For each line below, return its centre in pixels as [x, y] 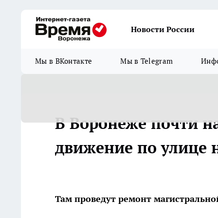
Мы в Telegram [147, 61]
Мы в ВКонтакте [64, 61]
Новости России [163, 29]
